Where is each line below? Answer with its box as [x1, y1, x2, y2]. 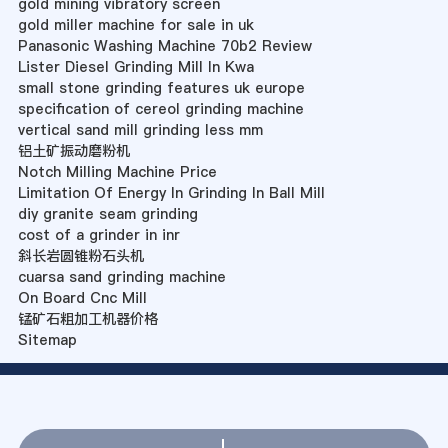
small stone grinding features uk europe [17, 78, 305, 99]
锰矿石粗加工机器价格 [17, 309, 158, 330]
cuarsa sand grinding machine [17, 267, 226, 288]
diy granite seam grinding [17, 204, 198, 225]
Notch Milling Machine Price [17, 162, 217, 183]
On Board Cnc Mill [17, 288, 147, 309]
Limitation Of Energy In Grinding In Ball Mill [17, 183, 325, 204]
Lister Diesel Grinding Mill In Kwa [17, 57, 254, 78]
